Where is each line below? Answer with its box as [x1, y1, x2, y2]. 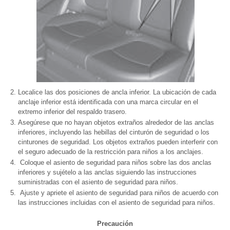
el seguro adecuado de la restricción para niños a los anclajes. [18, 148, 203, 156]
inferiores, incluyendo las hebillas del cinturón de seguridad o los [18, 128, 209, 136]
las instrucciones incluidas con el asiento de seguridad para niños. [18, 199, 215, 206]
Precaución [97, 220, 133, 227]
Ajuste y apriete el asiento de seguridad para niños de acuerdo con [18, 189, 218, 197]
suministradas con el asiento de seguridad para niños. [18, 178, 178, 186]
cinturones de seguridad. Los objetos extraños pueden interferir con [18, 138, 218, 146]
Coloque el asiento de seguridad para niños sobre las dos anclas [18, 159, 212, 166]
